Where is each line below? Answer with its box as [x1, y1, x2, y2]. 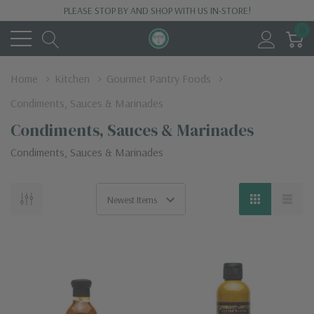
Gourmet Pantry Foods [107, 71, 211, 86]
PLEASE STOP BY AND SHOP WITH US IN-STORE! [63, 4, 251, 17]
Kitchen [55, 71, 90, 86]
